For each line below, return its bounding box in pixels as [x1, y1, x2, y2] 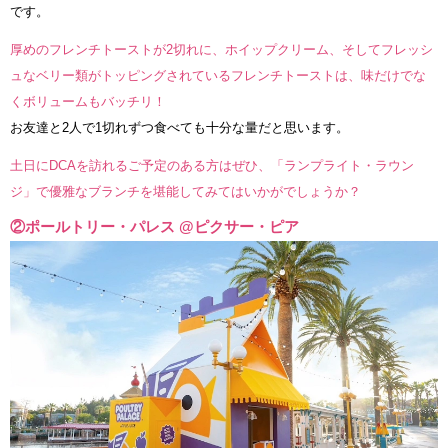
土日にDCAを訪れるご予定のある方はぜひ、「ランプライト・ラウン [10, 158, 414, 174]
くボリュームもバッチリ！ [10, 94, 166, 110]
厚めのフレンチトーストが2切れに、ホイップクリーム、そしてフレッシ [10, 42, 433, 58]
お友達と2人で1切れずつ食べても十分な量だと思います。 [10, 120, 349, 136]
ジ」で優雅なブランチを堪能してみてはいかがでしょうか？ [10, 184, 361, 200]
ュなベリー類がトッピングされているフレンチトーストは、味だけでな [10, 68, 426, 84]
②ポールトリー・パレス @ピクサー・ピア [10, 218, 299, 236]
